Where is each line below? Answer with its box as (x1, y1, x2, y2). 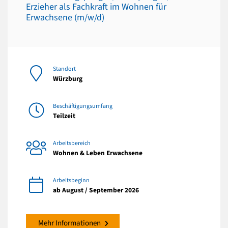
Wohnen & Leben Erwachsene (53, 148, 142, 158)
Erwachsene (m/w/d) (26, 11, 104, 24)
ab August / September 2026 (53, 185, 139, 195)
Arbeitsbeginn (53, 176, 90, 185)
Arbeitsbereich (53, 138, 91, 148)
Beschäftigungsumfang (53, 101, 112, 110)
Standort (53, 64, 76, 73)
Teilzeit (53, 110, 75, 121)
